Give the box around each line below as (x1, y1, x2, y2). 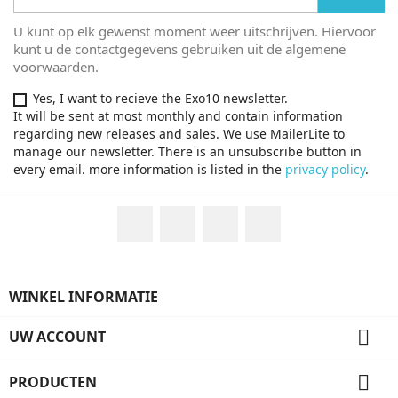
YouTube (238, 205, 296, 225)
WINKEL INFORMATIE (9, 287, 158, 306)
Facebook (153, 205, 218, 225)
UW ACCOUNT (9, 327, 106, 346)
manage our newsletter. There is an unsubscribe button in (13, 143, 362, 160)
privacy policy (285, 161, 365, 178)
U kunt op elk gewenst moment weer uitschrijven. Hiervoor (13, 22, 376, 40)
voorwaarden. (13, 58, 99, 76)
